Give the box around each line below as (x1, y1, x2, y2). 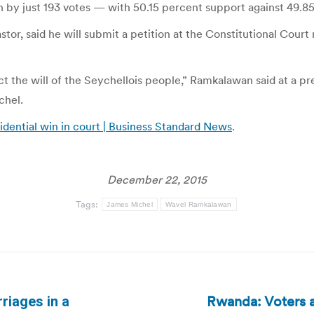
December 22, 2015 (107, 172, 207, 186)
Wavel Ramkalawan (165, 200, 232, 208)
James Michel (107, 200, 153, 208)
